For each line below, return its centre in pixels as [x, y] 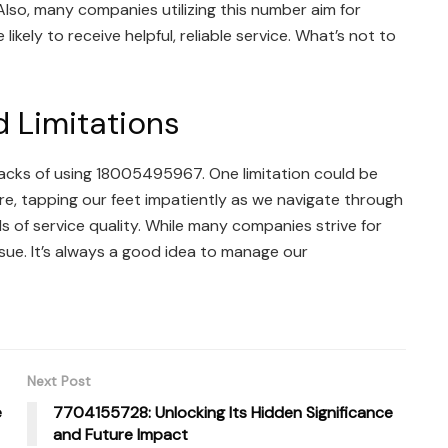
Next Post [59, 380]
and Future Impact [121, 434]
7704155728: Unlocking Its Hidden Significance [223, 412]
